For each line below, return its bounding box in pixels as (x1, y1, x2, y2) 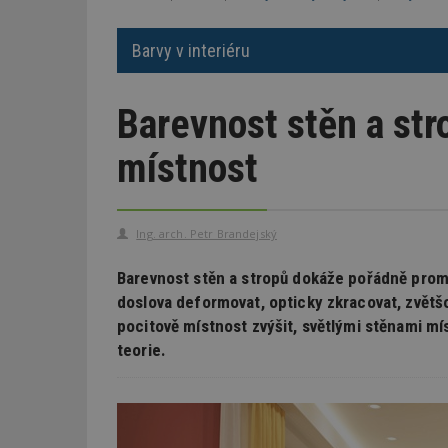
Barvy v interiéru (132, 39, 250, 61)
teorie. (117, 339, 166, 360)
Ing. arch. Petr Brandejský (136, 225, 277, 241)
